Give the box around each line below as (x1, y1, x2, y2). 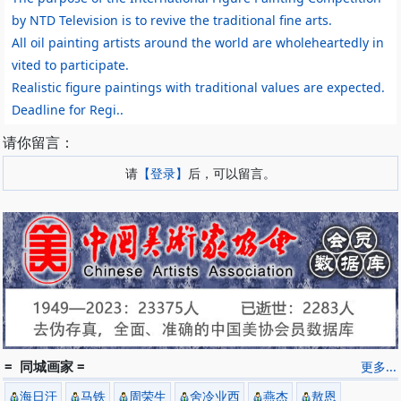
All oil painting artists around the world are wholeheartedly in (12, 34, 384, 52)
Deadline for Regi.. (12, 101, 124, 119)
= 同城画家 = (4, 356, 85, 375)
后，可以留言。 (188, 165, 276, 183)
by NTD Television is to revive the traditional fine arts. (12, 12, 332, 30)
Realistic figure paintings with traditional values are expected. (12, 79, 385, 97)
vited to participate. (12, 56, 129, 74)
